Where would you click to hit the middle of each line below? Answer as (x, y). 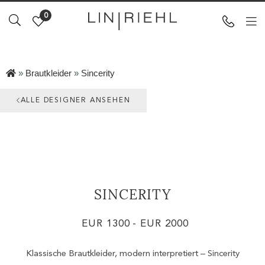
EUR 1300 (106, 224)
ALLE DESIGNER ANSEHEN (75, 101)
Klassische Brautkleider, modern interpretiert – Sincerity (132, 254)
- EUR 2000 (161, 224)
